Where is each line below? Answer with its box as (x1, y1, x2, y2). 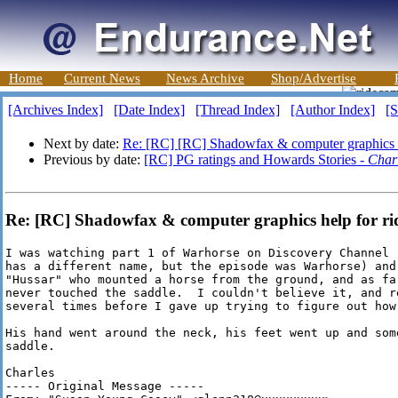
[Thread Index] (195, 102, 280, 117)
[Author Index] (291, 102, 375, 117)
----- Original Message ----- (5, 379, 204, 394)
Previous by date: (44, 152, 144, 167)
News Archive (166, 71, 244, 85)
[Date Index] (114, 102, 185, 117)
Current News (64, 71, 140, 85)
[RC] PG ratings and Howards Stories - (144, 152, 368, 167)
